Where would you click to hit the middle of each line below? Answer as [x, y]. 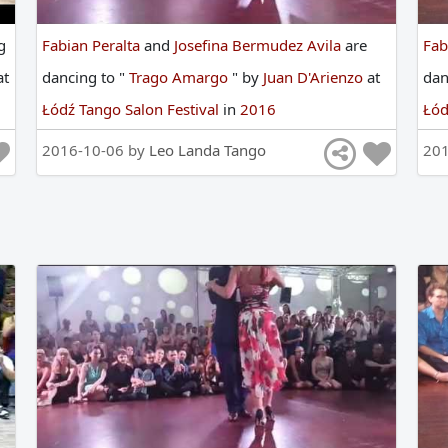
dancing [71, 77]
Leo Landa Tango [207, 150]
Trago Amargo [180, 77]
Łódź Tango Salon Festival [132, 109]
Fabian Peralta [92, 45]
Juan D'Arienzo [314, 77]
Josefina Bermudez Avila [259, 45]
